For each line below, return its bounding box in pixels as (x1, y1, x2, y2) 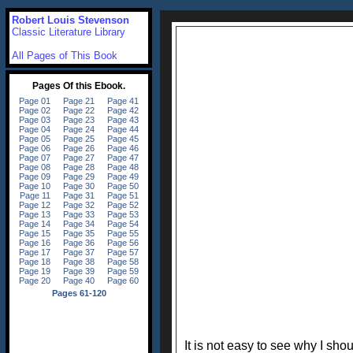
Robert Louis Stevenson (12, 14, 129, 26)
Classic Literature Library (12, 26, 125, 38)
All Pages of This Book (12, 50, 117, 61)
